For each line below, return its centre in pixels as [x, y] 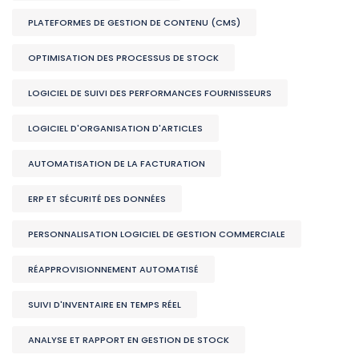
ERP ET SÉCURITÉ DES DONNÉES [97, 198]
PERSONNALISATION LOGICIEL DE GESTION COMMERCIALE [157, 234]
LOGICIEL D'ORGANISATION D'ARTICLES [115, 128]
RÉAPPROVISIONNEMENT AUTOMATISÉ [113, 269]
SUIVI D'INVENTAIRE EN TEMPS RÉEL [105, 304]
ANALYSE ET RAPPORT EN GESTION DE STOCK [129, 339]
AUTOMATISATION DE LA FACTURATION [117, 163]
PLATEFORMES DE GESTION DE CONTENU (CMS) [134, 22]
